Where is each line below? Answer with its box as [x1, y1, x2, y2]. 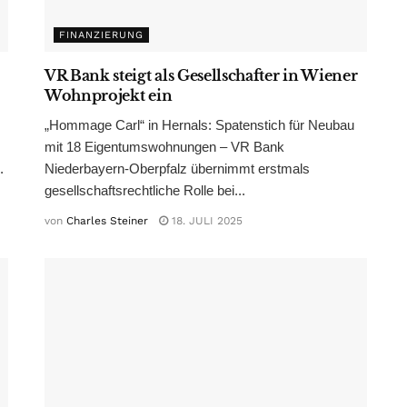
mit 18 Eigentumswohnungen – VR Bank [45, 138, 284, 154]
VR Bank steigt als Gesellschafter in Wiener [45, 65, 358, 84]
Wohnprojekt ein [45, 85, 173, 104]
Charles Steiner [66, 213, 148, 227]
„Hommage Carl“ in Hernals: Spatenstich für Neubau [45, 116, 354, 133]
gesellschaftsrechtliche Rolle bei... [45, 182, 245, 198]
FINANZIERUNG [59, 28, 144, 41]
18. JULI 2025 [168, 213, 243, 227]
